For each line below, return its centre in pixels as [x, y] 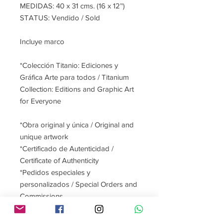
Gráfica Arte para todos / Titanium [74, 77]
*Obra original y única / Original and [77, 125]
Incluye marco [42, 42]
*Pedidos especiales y [55, 172]
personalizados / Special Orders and [79, 184]
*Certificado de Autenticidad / [67, 149]
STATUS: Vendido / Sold [60, 18]
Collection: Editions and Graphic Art [77, 89]
